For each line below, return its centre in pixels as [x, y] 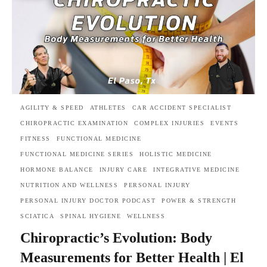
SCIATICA [37, 216]
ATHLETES [108, 108]
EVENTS [224, 123]
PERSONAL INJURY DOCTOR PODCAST [88, 201]
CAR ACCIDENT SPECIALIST [181, 108]
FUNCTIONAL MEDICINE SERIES [77, 154]
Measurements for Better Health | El [132, 258]
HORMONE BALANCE [57, 170]
